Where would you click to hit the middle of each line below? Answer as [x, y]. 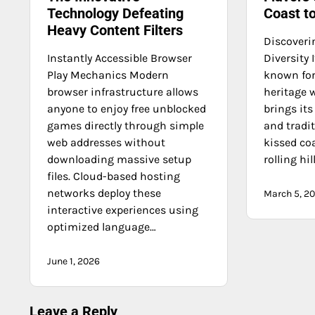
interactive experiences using [123, 210]
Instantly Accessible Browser [120, 58]
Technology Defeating [115, 13]
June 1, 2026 [73, 261]
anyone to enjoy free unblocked [127, 108]
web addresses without [106, 142]
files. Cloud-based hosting [114, 176]
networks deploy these [104, 193]
